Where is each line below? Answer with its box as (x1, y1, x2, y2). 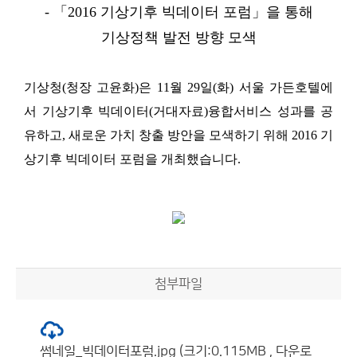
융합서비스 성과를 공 (208, 104, 333, 118)
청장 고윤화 (66, 80, 135, 94)
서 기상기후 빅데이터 (24, 104, 149, 118)
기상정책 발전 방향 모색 (100, 29, 257, 45)
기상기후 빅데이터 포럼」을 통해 (100, 4, 313, 20)
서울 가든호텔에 (238, 80, 334, 94)
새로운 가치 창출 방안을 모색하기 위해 (69, 128, 292, 142)
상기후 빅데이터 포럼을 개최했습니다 (24, 152, 237, 166)
